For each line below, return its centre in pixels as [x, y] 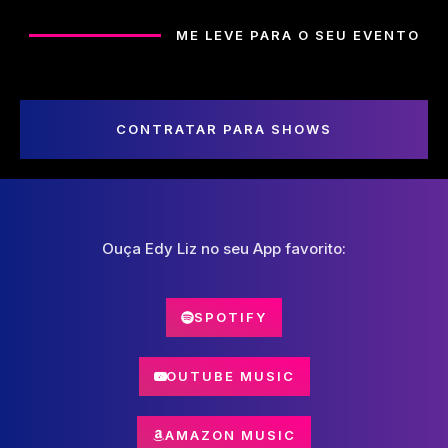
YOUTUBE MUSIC [225, 376]
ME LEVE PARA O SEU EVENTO [297, 35]
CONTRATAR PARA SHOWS [224, 129]
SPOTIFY [230, 317]
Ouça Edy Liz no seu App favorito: [224, 249]
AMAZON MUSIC [230, 435]
